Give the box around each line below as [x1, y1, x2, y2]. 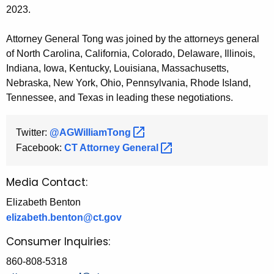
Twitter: [16, 127, 50, 138]
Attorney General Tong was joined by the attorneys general [6, 33, 259, 44]
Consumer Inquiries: [6, 234, 110, 250]
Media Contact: [6, 175, 87, 190]
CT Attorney [64, 143, 122, 154]
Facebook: [16, 143, 64, 154]
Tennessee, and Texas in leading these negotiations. [6, 92, 233, 103]
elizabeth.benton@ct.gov [6, 212, 122, 223]
